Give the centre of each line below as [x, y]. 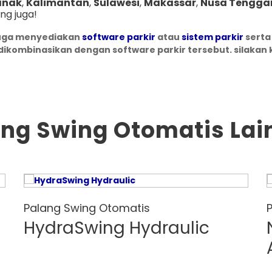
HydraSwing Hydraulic [117, 228]
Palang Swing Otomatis [87, 208]
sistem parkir [212, 37]
